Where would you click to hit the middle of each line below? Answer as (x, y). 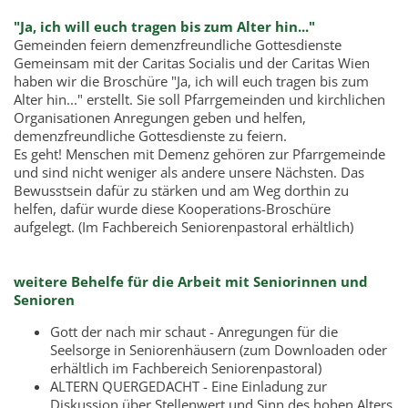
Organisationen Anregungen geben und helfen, (160, 117)
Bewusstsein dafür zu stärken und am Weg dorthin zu (181, 190)
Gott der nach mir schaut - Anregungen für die (194, 331)
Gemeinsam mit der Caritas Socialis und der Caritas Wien (192, 63)
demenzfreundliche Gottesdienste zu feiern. (150, 136)
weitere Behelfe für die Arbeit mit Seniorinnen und (191, 281)
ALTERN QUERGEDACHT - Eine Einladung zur (189, 386)
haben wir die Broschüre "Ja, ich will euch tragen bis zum (191, 81)
